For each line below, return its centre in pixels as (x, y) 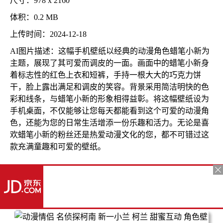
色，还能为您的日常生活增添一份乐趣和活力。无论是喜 (110, 123)
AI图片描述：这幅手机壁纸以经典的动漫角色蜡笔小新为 (110, 51)
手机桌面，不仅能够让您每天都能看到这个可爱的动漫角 (110, 111)
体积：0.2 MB (34, 17)
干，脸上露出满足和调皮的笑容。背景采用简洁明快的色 (110, 87)
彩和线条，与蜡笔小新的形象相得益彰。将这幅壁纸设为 (110, 99)
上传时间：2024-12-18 (48, 34)
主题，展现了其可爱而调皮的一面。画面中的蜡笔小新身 (110, 63)
